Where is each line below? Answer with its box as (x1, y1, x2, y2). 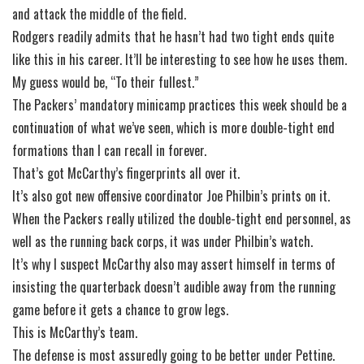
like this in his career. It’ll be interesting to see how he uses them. (12, 50, 347, 70)
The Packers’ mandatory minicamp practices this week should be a (12, 95, 347, 115)
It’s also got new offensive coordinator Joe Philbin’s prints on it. (12, 186, 330, 206)
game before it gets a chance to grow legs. (12, 300, 228, 320)
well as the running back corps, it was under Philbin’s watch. (12, 232, 313, 252)
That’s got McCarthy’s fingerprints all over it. (12, 163, 240, 184)
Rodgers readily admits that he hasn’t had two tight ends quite (12, 27, 334, 47)
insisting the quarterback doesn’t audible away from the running (12, 277, 336, 297)
